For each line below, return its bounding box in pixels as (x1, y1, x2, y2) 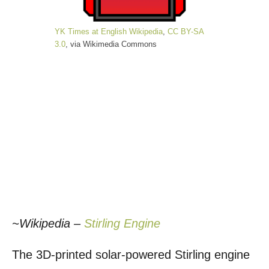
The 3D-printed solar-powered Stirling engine (12, 247, 250, 261)
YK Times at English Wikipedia (55, 26, 163, 36)
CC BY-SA (168, 26, 204, 36)
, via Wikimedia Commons (65, 39, 157, 49)
